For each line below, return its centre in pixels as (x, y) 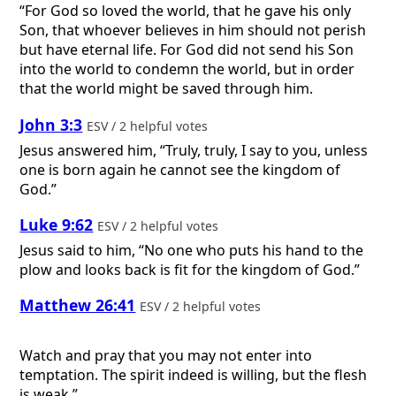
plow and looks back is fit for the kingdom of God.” (190, 269)
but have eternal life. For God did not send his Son (187, 50)
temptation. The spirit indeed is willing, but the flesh (194, 374)
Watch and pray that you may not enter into (166, 355)
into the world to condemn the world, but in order (187, 69)
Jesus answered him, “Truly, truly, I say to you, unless (194, 150)
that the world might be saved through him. (167, 89)
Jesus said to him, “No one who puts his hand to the (192, 250)
